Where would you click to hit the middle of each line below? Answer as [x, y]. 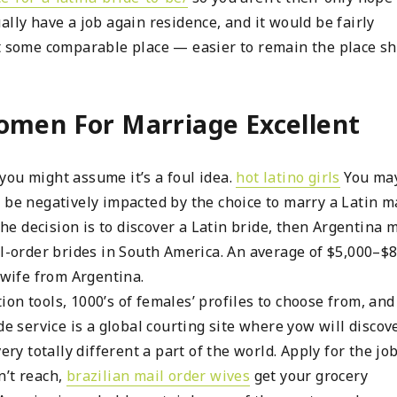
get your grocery [309, 375]
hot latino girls [288, 177]
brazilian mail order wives [158, 375]
